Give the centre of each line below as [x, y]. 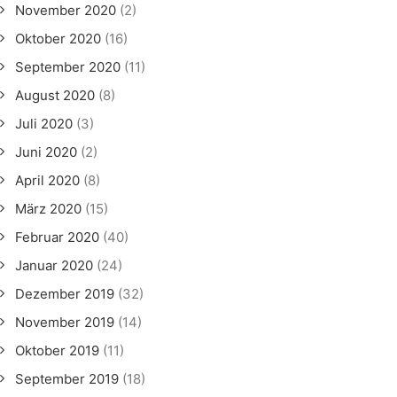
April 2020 [47, 180]
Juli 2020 [44, 124]
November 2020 [66, 10]
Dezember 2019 [65, 294]
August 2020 [55, 95]
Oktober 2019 [57, 350]
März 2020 [48, 209]
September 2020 [68, 67]
